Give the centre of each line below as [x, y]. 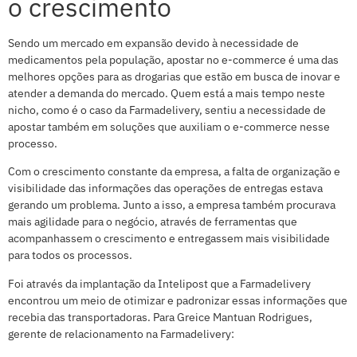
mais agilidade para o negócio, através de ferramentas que [153, 222]
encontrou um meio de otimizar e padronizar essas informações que [178, 300]
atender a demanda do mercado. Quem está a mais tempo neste [167, 93]
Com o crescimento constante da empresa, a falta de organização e [174, 172]
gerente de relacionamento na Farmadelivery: [121, 333]
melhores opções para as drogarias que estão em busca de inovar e [174, 76]
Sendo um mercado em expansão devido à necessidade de [153, 43]
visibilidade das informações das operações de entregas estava [165, 188]
